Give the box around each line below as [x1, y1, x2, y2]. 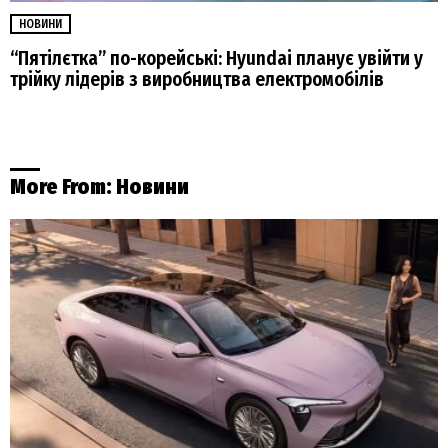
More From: [10, 174, 116, 201]
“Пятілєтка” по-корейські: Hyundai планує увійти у [10, 46, 423, 70]
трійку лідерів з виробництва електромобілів [10, 67, 384, 91]
